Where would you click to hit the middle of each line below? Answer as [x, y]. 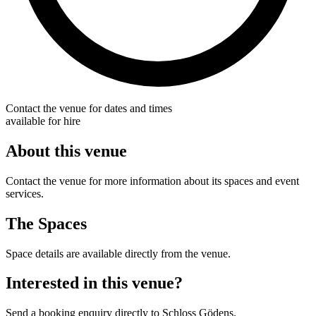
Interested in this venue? [94, 283]
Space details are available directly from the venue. [118, 253]
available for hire [43, 121]
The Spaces [46, 223]
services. [25, 193]
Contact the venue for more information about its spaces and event [152, 181]
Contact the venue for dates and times [89, 108]
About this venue [66, 151]
